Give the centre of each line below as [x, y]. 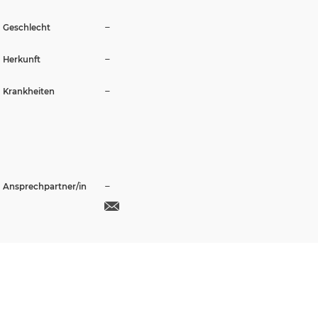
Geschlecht [27, 28]
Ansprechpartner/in [45, 186]
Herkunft [22, 60]
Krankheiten [29, 92]
